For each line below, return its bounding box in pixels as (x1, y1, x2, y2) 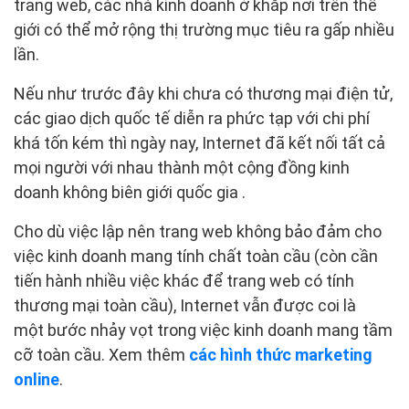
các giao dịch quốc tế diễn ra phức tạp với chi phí (14, 109, 370, 129)
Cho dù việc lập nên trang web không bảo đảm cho (14, 222, 382, 242)
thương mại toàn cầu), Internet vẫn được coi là (14, 296, 356, 316)
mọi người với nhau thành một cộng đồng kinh (14, 158, 350, 178)
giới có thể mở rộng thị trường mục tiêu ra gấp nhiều (14, 20, 394, 40)
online (14, 370, 59, 390)
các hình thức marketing (189, 345, 372, 365)
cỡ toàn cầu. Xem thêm (14, 345, 189, 365)
